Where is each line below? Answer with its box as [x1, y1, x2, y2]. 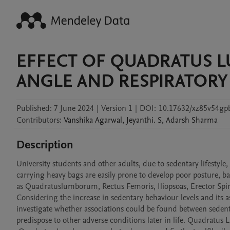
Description [16, 137, 73, 152]
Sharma [191, 114, 218, 126]
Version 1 [101, 103, 132, 114]
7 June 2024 [54, 103, 94, 114]
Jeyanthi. [126, 114, 156, 126]
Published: [16, 103, 52, 114]
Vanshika [64, 114, 95, 126]
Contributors [16, 114, 60, 126]
